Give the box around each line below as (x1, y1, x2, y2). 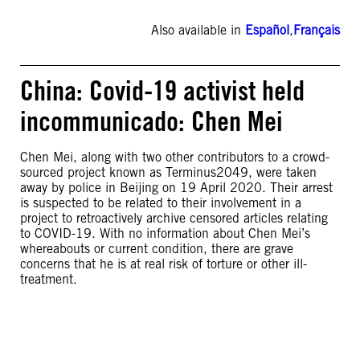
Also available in (151, 22, 245, 38)
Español (245, 22, 289, 38)
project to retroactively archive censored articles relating (20, 211, 328, 226)
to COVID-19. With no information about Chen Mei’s (20, 226, 310, 241)
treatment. (20, 272, 77, 287)
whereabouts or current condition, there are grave (20, 241, 293, 256)
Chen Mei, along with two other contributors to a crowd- (20, 149, 329, 165)
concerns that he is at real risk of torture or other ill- (20, 256, 307, 272)
